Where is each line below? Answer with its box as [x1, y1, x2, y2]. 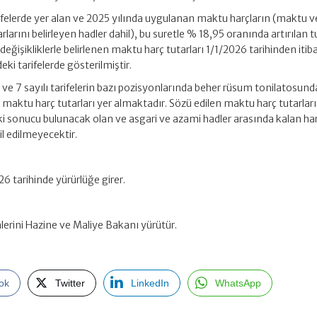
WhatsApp [215, 277, 262, 289]
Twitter [55, 277, 86, 289]
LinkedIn [131, 277, 170, 289]
